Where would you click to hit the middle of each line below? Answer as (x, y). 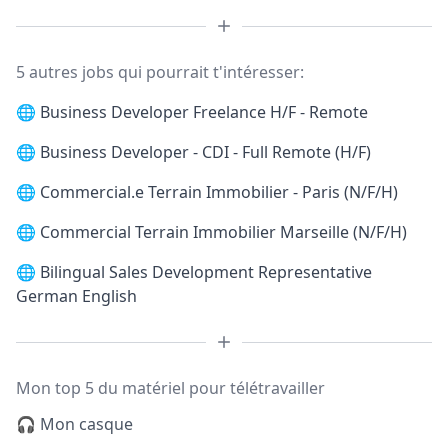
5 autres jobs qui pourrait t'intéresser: (160, 72)
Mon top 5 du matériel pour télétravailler (170, 388)
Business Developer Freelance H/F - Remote (204, 112)
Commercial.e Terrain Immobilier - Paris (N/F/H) (219, 192)
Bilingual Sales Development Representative (206, 272)
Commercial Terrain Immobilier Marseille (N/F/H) (223, 232)
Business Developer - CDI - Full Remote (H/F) (205, 152)
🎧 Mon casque (74, 424)
